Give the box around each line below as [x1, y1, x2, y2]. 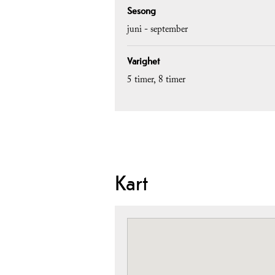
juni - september [127, 23, 188, 39]
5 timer [127, 73, 153, 90]
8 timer [158, 73, 185, 90]
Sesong [127, 4, 156, 18]
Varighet [127, 55, 160, 68]
